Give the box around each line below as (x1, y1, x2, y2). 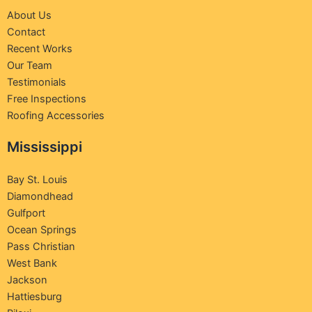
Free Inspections (7, 93, 86, 106)
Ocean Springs (7, 224, 77, 237)
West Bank (7, 257, 57, 270)
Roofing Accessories (7, 109, 104, 123)
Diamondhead (7, 190, 73, 203)
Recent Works (7, 42, 72, 56)
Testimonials (7, 76, 66, 89)
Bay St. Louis (7, 173, 68, 187)
